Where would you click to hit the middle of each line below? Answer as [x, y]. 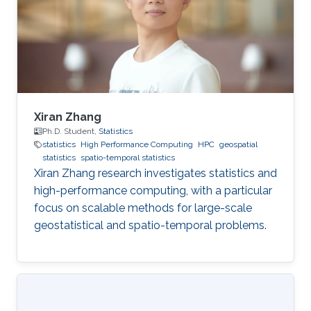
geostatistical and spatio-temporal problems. [150, 225]
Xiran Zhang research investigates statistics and [155, 173]
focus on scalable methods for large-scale [143, 208]
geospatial [238, 144]
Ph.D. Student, [70, 131]
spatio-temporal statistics [128, 158]
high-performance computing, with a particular [153, 191]
